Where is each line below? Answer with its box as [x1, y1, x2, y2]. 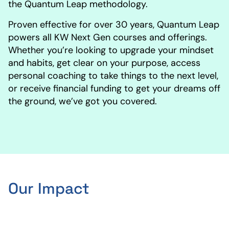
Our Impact [8, 178, 89, 198]
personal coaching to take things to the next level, [8, 70, 218, 82]
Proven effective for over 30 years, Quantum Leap [8, 18, 219, 31]
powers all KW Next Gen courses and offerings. [8, 31, 207, 43]
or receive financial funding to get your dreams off [8, 82, 220, 95]
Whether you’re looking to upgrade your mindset [8, 44, 214, 56]
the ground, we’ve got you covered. [8, 95, 157, 107]
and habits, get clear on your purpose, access [8, 57, 200, 69]
